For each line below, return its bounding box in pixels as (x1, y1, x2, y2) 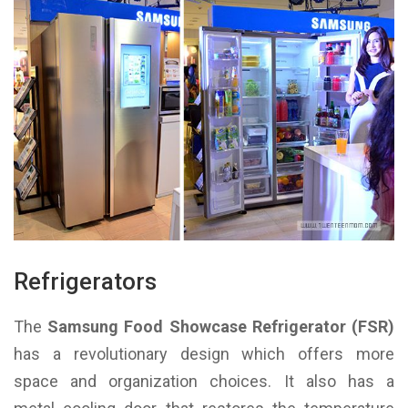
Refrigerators (14, 268, 157, 296)
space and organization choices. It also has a (14, 372, 394, 392)
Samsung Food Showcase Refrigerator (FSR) (47, 317, 395, 337)
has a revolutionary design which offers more (14, 344, 394, 364)
